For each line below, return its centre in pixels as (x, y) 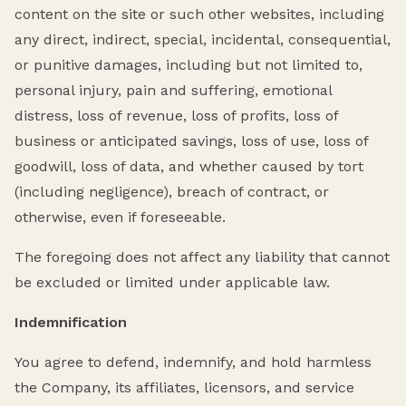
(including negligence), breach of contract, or (172, 191)
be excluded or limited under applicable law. (172, 282)
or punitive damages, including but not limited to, (188, 64)
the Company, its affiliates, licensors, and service (184, 387)
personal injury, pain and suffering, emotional (173, 90)
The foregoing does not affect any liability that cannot (202, 256)
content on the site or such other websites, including (199, 14)
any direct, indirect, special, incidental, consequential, (203, 39)
